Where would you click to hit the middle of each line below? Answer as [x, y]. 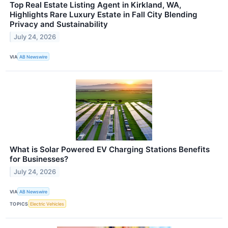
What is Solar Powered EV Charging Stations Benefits [110, 150]
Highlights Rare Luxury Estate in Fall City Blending [104, 14]
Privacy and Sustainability [59, 24]
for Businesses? [39, 159]
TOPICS [19, 204]
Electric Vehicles [47, 204]
